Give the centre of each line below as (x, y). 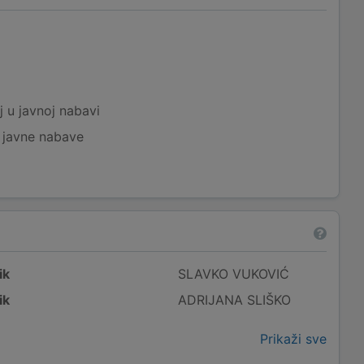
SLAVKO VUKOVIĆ (234, 274)
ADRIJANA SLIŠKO (235, 300)
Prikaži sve (293, 339)
